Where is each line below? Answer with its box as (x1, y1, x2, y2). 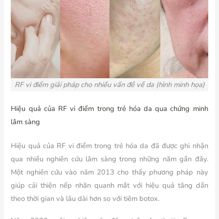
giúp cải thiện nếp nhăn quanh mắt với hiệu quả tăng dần (11, 180, 208, 190)
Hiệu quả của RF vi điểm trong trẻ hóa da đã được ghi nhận (11, 141, 208, 151)
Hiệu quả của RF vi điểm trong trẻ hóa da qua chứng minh (11, 104, 208, 114)
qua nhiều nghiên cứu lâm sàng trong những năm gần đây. (11, 154, 208, 164)
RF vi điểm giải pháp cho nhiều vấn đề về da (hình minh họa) (14, 80, 205, 90)
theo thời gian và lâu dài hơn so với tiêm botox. (11, 194, 160, 203)
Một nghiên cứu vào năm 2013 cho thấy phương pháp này (11, 167, 208, 177)
